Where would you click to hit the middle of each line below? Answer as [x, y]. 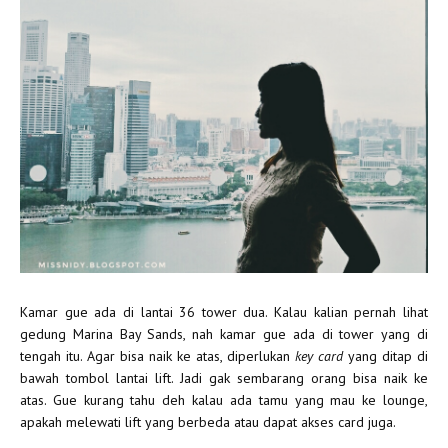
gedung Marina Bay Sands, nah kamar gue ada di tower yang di [224, 334]
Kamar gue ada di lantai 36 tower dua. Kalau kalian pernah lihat [224, 312]
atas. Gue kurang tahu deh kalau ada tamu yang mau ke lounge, [224, 400]
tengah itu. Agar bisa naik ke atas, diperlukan [157, 356]
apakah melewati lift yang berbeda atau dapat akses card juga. [208, 422]
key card [319, 356]
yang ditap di [385, 356]
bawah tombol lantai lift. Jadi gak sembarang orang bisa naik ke [224, 378]
